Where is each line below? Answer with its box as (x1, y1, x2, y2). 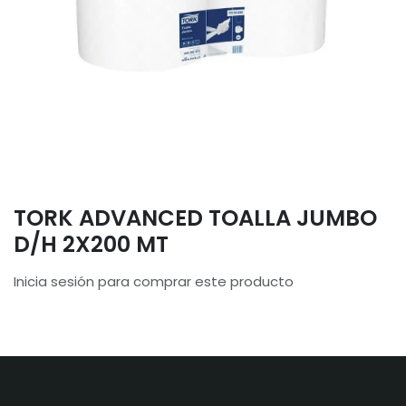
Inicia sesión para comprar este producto (14, 272, 294, 292)
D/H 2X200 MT (14, 228, 169, 261)
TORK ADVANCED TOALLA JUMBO (14, 202, 377, 235)
